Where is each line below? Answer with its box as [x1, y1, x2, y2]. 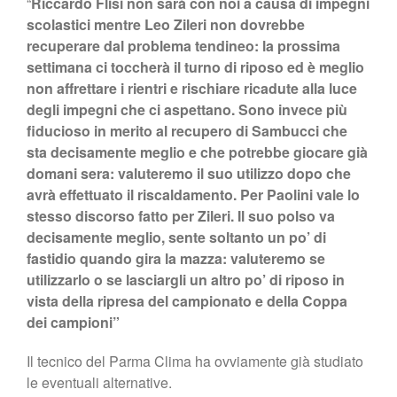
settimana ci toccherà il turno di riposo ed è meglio [27, 56, 364, 77]
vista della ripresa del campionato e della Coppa [27, 290, 347, 311]
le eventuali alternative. [27, 371, 172, 393]
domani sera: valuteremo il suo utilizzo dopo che [27, 162, 351, 183]
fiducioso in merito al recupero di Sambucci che [27, 120, 347, 141]
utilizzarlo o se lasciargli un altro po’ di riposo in [27, 269, 345, 290]
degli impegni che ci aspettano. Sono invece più [27, 98, 347, 120]
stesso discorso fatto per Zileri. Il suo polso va [27, 205, 335, 226]
